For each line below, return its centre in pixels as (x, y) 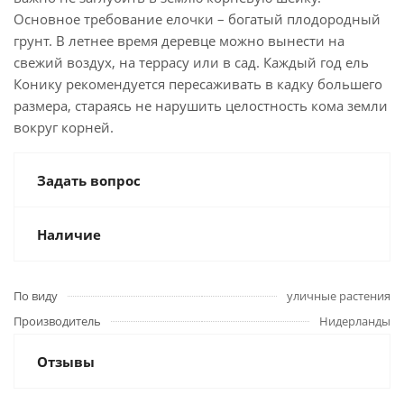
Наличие (69, 234)
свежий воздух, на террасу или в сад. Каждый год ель (191, 62)
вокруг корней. (64, 127)
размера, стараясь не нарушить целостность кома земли (201, 106)
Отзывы (66, 362)
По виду (36, 296)
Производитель (57, 321)
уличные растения (339, 296)
